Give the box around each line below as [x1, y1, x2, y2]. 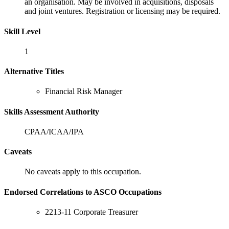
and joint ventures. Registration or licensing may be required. [25, 7, 220, 16]
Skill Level [4, 27, 40, 36]
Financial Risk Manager [45, 87, 122, 96]
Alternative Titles [4, 67, 64, 76]
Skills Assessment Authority [4, 107, 99, 116]
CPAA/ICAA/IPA [25, 127, 84, 136]
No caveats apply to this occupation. [25, 167, 141, 176]
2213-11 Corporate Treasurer [45, 207, 138, 216]
